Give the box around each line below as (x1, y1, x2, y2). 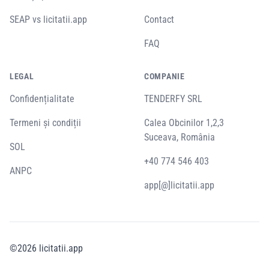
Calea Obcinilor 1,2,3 (144, 116, 224, 128)
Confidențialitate (10, 92, 74, 104)
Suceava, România (144, 131, 215, 143)
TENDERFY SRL (144, 92, 202, 104)
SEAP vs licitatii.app (10, 13, 87, 25)
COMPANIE (144, 71, 185, 81)
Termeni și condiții (10, 116, 81, 128)
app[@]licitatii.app (144, 179, 214, 191)
